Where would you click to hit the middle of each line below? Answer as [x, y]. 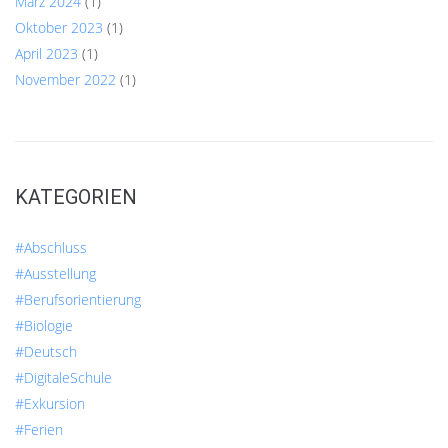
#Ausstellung [55, 274]
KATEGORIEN [76, 197]
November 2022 [65, 80]
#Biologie [44, 326]
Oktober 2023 [59, 28]
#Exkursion [50, 404]
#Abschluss [51, 248]
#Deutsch [46, 352]
